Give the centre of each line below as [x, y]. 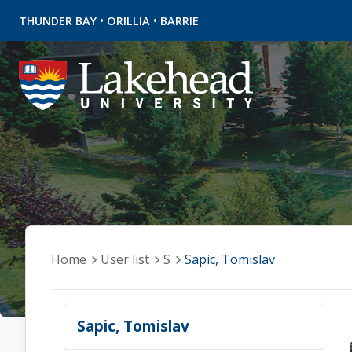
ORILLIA [128, 21]
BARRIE [180, 21]
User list [125, 259]
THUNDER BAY [58, 21]
